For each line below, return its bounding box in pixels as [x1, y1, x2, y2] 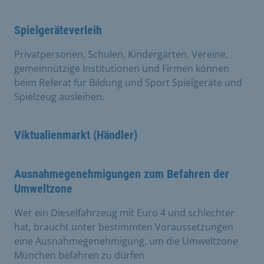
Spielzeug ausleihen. [14, 90, 104, 103]
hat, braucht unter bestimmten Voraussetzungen [14, 220, 233, 233]
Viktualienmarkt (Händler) [14, 127, 137, 142]
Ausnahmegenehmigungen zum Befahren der [14, 166, 229, 181]
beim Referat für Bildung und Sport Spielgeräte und [14, 75, 242, 89]
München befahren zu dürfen [14, 248, 144, 262]
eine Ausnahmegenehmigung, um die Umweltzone [14, 234, 238, 247]
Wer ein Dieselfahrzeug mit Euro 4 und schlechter [14, 206, 235, 219]
